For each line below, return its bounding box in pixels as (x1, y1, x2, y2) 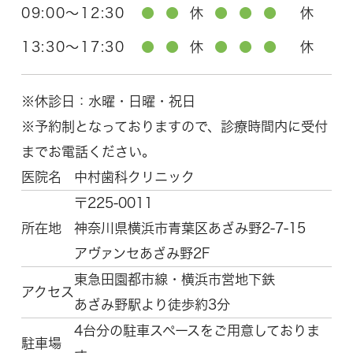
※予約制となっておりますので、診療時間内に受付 (20, 119, 328, 133)
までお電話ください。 (20, 144, 155, 158)
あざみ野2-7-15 (207, 221, 306, 235)
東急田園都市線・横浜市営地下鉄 (73, 272, 275, 286)
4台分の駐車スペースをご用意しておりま (73, 323, 320, 337)
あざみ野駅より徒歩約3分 (73, 297, 230, 311)
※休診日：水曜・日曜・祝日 (20, 94, 195, 108)
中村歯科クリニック (73, 169, 195, 184)
